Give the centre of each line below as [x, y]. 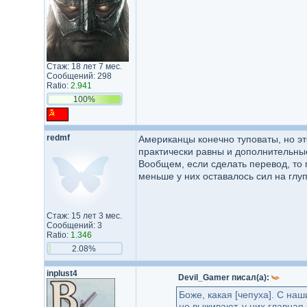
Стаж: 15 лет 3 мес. [84, 216]
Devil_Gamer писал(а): [224, 278]
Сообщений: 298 [79, 76]
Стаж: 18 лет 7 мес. [84, 66]
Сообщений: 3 [74, 225]
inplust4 [62, 273]
